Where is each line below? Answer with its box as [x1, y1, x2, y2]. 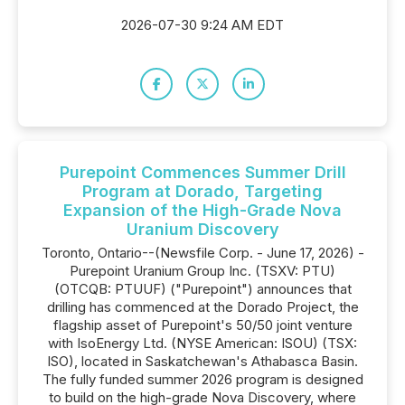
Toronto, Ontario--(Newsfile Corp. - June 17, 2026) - [41, 244, 364, 261]
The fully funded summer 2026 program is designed [42, 371, 363, 388]
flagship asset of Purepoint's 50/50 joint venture [52, 316, 353, 334]
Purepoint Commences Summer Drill [59, 163, 346, 182]
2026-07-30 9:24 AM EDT [121, 16, 284, 33]
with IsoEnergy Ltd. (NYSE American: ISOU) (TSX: [48, 334, 357, 352]
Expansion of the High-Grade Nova [63, 201, 342, 220]
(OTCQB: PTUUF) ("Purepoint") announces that [53, 280, 352, 297]
